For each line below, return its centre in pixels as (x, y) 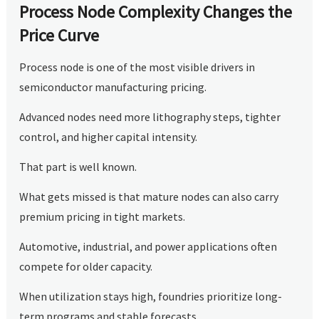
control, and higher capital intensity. (109, 136)
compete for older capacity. (86, 266)
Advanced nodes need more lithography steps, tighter (150, 116)
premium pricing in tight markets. (103, 216)
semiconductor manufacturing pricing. (113, 87)
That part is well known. (78, 166)
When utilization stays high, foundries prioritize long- (151, 296)
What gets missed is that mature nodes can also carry (149, 196)
